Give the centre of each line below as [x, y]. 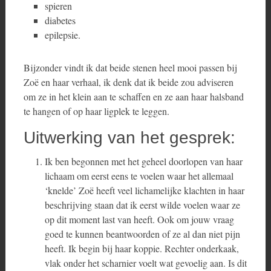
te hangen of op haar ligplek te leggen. [98, 111]
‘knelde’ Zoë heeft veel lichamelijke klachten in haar [144, 190]
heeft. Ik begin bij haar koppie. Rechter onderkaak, [142, 248]
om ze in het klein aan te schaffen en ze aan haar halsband [133, 96]
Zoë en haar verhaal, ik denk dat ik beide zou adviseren [128, 82]
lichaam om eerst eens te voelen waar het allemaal [139, 176]
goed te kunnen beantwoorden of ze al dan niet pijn [142, 234]
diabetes [60, 20]
